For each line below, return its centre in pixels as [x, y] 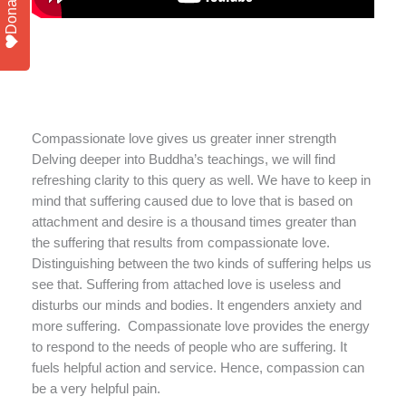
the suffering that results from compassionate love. [181, 243]
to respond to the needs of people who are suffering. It [189, 348]
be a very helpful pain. [96, 389]
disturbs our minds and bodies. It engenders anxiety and [197, 306]
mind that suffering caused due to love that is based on [192, 202]
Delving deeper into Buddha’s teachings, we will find [184, 160]
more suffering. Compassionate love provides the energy [201, 327]
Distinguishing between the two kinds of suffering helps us [202, 264]
